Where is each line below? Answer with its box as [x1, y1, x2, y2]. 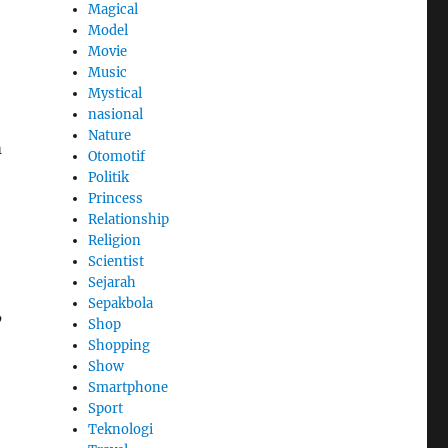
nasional [88, 105, 144, 123]
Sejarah [88, 273, 137, 291]
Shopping [88, 336, 151, 354]
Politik [88, 168, 130, 186]
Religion [88, 231, 142, 249]
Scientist [88, 252, 145, 270]
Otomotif [88, 147, 146, 165]
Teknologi [88, 420, 154, 438]
